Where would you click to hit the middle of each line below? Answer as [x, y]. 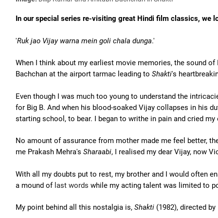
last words [72, 185]
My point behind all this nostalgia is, [75, 207]
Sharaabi [97, 152]
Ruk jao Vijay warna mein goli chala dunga [84, 41]
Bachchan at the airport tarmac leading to [84, 74]
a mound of [35, 185]
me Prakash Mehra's [49, 152]
